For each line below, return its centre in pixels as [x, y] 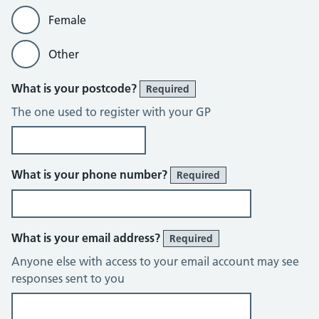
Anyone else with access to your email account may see [155, 261]
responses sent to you [68, 278]
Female [67, 20]
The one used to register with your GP [111, 112]
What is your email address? [87, 238]
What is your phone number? [91, 174]
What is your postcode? [75, 88]
